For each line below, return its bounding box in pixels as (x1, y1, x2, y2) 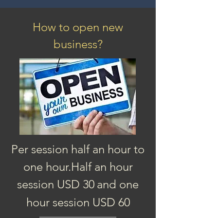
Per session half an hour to (11, 142, 145, 156)
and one (97, 177, 139, 191)
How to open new (33, 20, 123, 34)
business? (53, 37, 103, 51)
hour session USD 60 (26, 195, 130, 209)
